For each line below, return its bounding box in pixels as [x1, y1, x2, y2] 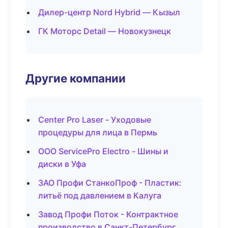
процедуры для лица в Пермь [38, 127, 157, 137]
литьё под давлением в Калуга [38, 190, 161, 201]
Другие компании [25, 71, 126, 85]
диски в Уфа [38, 159, 86, 169]
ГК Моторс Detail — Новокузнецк [38, 26, 171, 36]
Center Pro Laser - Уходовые [38, 115, 151, 125]
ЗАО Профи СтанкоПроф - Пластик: [38, 178, 182, 188]
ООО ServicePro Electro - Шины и [38, 146, 168, 156]
